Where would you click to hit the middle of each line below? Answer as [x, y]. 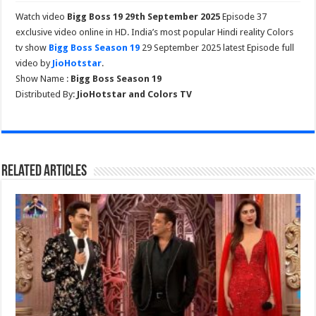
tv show [32, 47]
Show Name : [43, 78]
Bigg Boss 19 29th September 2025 [144, 16]
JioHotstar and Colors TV [135, 94]
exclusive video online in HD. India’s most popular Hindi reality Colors [155, 32]
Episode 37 [244, 16]
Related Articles [44, 171]
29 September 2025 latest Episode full [217, 47]
